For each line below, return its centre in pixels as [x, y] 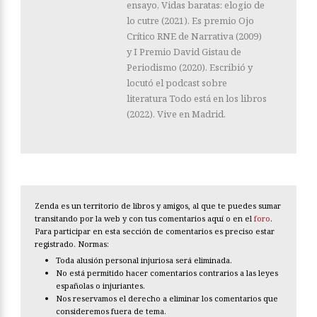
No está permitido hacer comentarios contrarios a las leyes [167, 273]
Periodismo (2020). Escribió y [190, 68]
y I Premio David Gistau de [184, 52]
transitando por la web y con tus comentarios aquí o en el [144, 219]
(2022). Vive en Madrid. [176, 114]
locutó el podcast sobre [177, 83]
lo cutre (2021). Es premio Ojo [190, 21]
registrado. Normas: [72, 244]
